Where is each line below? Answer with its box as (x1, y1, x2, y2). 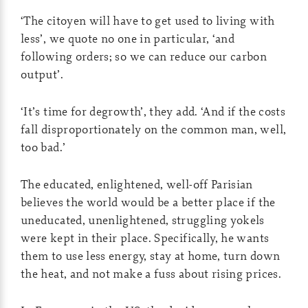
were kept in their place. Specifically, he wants (21, 230, 269, 245)
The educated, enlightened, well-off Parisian (21, 176, 253, 192)
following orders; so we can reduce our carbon (21, 48, 267, 64)
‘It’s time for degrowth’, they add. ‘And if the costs (21, 103, 286, 119)
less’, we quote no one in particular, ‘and (21, 30, 235, 46)
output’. (21, 66, 63, 82)
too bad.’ (21, 139, 66, 155)
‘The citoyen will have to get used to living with (21, 12, 275, 28)
